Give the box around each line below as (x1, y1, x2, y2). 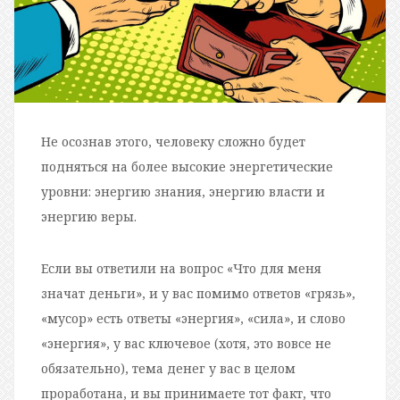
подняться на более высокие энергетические (41, 157, 333, 175)
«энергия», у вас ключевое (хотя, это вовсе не (41, 334, 331, 352)
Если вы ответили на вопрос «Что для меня (41, 259, 321, 277)
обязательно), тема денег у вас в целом (41, 359, 296, 377)
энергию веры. (41, 207, 137, 225)
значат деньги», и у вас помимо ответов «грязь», (41, 284, 355, 302)
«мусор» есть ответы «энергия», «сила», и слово (41, 309, 346, 327)
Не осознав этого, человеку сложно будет (41, 132, 305, 150)
